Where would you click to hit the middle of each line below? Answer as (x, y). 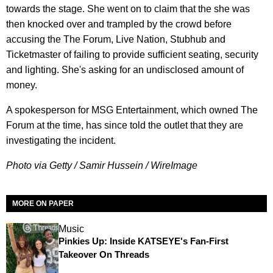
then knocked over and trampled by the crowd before (119, 24)
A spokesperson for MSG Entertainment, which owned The (132, 110)
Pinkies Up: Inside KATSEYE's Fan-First (143, 241)
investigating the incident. (61, 140)
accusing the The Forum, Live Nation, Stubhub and (116, 39)
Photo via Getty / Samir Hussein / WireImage (102, 165)
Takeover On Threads (104, 254)
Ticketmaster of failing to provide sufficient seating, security (132, 54)
